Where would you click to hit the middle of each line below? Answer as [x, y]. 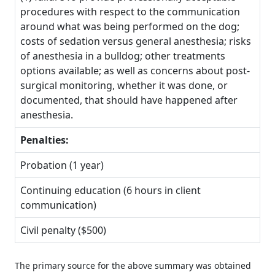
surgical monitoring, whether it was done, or [124, 85]
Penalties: [45, 140]
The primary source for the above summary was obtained [133, 265]
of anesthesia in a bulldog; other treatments [123, 56]
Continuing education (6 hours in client [110, 190]
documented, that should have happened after [129, 100]
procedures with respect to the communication [130, 11]
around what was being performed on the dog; [130, 26]
